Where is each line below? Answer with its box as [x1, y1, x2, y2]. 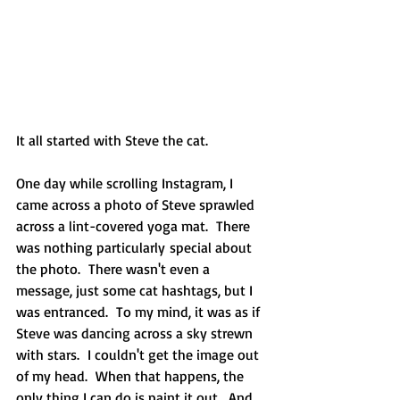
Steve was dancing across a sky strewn [16, 323, 256, 342]
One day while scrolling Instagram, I [16, 173, 237, 192]
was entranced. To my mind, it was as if [16, 302, 263, 321]
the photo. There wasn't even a [16, 259, 213, 278]
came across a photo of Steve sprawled [16, 195, 258, 213]
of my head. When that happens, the [16, 366, 247, 385]
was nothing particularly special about [16, 237, 255, 256]
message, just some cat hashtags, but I [16, 280, 256, 299]
